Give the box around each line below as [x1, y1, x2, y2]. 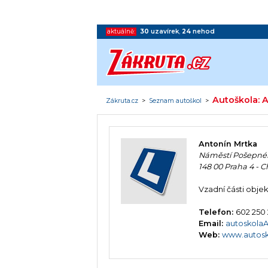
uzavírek [151, 27, 179, 35]
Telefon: [199, 208, 236, 217]
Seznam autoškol [149, 96, 202, 105]
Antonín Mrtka [199, 139, 258, 149]
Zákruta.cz [106, 96, 139, 105]
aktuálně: [107, 27, 136, 35]
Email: [199, 219, 226, 229]
